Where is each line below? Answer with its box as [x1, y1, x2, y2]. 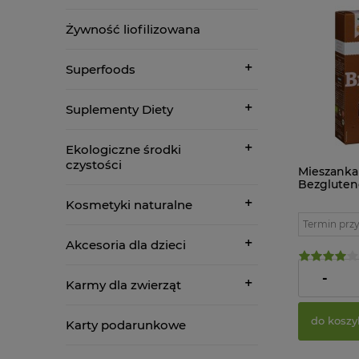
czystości [66, 156, 122, 172]
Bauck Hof [298, 190, 357, 205]
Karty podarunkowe [66, 317, 186, 333]
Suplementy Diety [66, 101, 173, 117]
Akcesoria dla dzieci [66, 236, 186, 252]
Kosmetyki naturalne [66, 196, 192, 212]
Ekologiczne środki [66, 141, 181, 157]
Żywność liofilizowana [66, 21, 200, 37]
